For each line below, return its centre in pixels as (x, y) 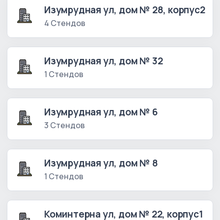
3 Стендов (65, 125)
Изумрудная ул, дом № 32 (104, 61)
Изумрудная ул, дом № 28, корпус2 (125, 10)
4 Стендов (65, 23)
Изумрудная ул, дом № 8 (101, 163)
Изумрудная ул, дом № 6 (101, 112)
